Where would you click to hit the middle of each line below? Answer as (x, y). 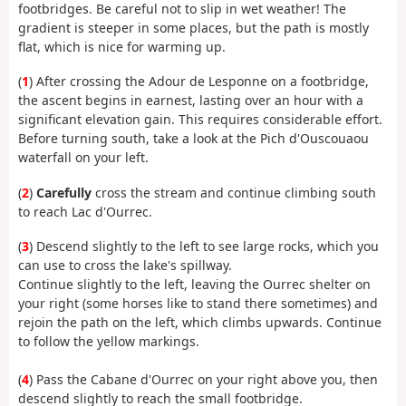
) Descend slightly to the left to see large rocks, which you (204, 246)
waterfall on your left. (83, 158)
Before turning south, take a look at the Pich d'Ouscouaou (193, 139)
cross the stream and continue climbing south (234, 192)
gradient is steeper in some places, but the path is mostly (193, 27)
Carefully (64, 192)
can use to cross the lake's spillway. (125, 266)
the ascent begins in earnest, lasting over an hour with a (191, 101)
